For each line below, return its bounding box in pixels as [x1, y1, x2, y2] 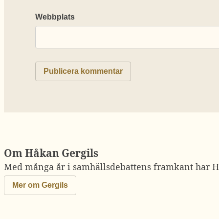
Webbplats [35, 13, 75, 22]
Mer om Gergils [12, 181, 68, 190]
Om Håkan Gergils [4, 146, 98, 160]
